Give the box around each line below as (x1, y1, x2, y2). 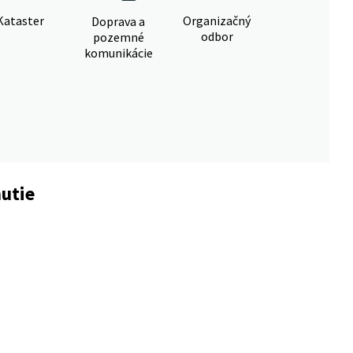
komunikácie (84, 45, 153, 61)
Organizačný (183, 13, 251, 28)
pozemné (92, 29, 144, 45)
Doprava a (91, 13, 145, 29)
